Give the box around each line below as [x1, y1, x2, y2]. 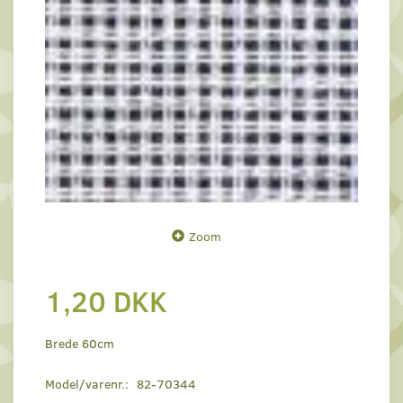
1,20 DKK [45, 281, 167, 321]
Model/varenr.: [45, 375, 132, 393]
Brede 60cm [45, 335, 114, 353]
